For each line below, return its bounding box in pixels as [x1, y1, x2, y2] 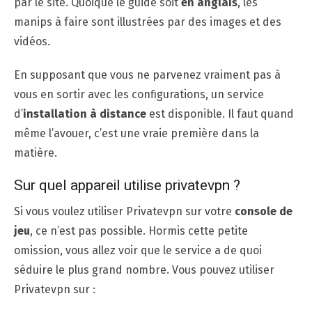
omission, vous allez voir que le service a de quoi [14, 243, 262, 257]
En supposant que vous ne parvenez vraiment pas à [14, 68, 281, 81]
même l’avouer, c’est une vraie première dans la [14, 126, 259, 140]
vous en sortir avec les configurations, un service [14, 87, 264, 101]
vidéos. [14, 34, 50, 48]
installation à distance [23, 107, 146, 120]
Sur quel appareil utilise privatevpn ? [14, 174, 240, 196]
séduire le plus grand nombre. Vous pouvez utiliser [14, 263, 274, 276]
